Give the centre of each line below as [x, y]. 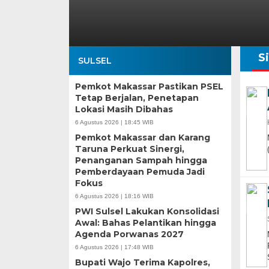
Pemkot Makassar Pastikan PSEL [149, 86]
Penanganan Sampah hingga [141, 160]
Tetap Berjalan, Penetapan [137, 98]
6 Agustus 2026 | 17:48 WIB [114, 247]
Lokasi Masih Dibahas [124, 109]
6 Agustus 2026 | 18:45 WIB [114, 122]
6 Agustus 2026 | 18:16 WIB [114, 196]
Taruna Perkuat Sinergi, [129, 149]
